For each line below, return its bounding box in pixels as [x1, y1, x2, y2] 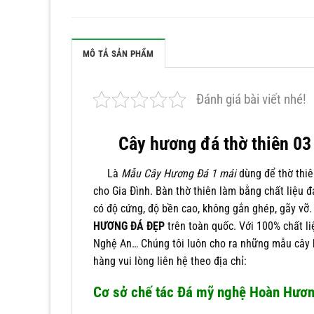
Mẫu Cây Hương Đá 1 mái [121, 166, 236, 180]
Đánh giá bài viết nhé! [196, 90, 306, 107]
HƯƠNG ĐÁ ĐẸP [93, 219, 165, 233]
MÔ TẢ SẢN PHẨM [83, 48, 154, 59]
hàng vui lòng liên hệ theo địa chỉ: [93, 254, 247, 268]
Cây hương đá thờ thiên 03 [118, 132, 311, 154]
